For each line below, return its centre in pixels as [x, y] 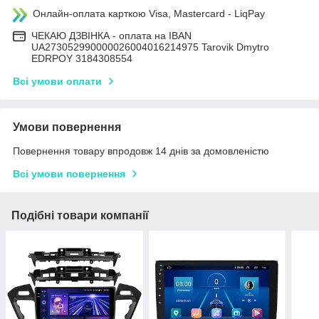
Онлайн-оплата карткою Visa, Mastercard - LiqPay [149, 14]
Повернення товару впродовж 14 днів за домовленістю [141, 151]
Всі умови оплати [57, 82]
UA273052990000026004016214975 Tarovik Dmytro [150, 47]
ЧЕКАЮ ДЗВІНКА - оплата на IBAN [111, 36]
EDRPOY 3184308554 [82, 59]
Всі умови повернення [69, 174]
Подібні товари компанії [80, 216]
